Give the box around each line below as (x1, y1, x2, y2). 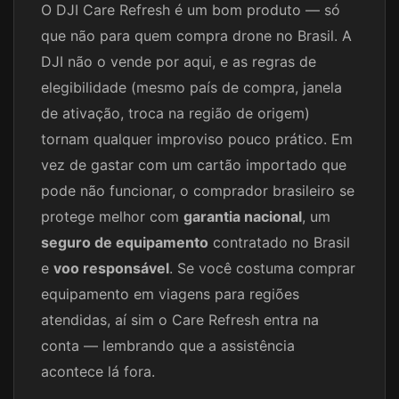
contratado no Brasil (208, 233, 350, 252)
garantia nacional (183, 208, 302, 226)
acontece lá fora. (41, 362, 155, 381)
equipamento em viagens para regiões (41, 285, 299, 304)
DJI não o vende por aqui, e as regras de (41, 53, 316, 71)
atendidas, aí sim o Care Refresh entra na (41, 311, 319, 330)
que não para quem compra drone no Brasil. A (41, 27, 352, 45)
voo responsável (53, 259, 169, 278)
